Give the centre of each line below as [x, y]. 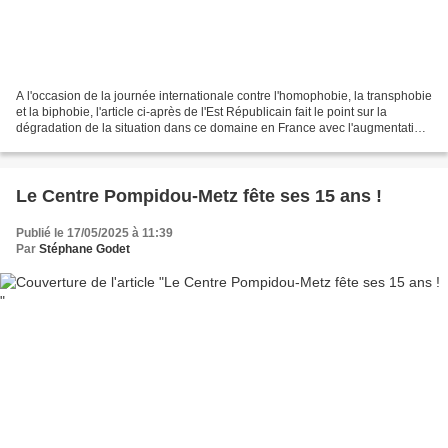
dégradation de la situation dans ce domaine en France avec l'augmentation [222, 127]
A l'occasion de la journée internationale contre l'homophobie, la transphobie [224, 95]
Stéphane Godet [84, 248]
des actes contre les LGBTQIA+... [105, 143]
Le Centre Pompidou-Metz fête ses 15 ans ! [199, 195]
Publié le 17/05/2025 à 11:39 [94, 232]
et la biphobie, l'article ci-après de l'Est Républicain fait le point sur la [201, 111]
